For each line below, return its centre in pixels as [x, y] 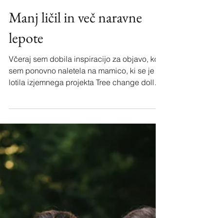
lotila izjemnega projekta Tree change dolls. [84, 106]
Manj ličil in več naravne [75, 41]
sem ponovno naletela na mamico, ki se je [82, 94]
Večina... [24, 117]
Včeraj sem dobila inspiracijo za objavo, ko [84, 82]
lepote [26, 61]
